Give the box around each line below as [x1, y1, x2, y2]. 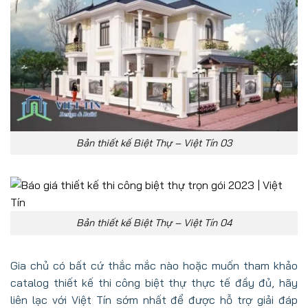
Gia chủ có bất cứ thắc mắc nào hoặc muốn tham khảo [10, 258, 298, 272]
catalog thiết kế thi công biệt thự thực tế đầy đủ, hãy [10, 275, 298, 289]
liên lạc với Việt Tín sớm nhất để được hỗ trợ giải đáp [10, 292, 298, 307]
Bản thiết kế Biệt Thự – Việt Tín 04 [76, 217, 232, 230]
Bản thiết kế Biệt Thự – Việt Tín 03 [76, 136, 232, 149]
